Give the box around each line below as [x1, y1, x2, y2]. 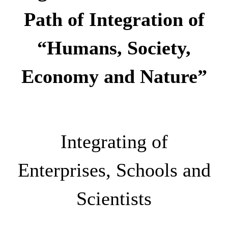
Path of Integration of [23, 8, 205, 30]
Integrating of [60, 130, 168, 152]
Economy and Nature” [21, 65, 207, 87]
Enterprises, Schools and [17, 159, 211, 181]
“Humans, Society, [37, 37, 191, 59]
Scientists [76, 187, 152, 209]
